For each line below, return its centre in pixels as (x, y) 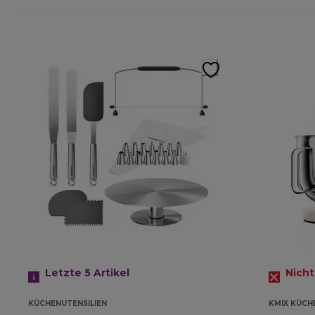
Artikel (111, 273)
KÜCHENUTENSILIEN (67, 304)
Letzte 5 (69, 273)
